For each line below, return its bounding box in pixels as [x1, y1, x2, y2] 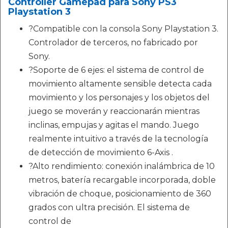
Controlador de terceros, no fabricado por [28, 38, 198, 48]
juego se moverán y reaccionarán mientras [28, 106, 199, 117]
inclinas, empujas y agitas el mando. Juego [28, 120, 199, 130]
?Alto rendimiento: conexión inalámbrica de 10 [28, 161, 215, 172]
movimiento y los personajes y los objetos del [28, 93, 210, 103]
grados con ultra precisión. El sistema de [28, 203, 190, 213]
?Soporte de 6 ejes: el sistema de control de [28, 65, 204, 75]
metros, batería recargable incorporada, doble [28, 175, 216, 185]
